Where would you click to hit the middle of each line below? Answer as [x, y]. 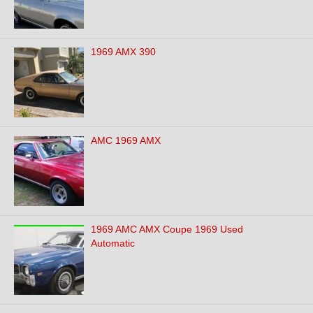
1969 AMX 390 [123, 52]
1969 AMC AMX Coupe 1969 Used [167, 229]
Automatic [113, 243]
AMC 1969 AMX [126, 140]
